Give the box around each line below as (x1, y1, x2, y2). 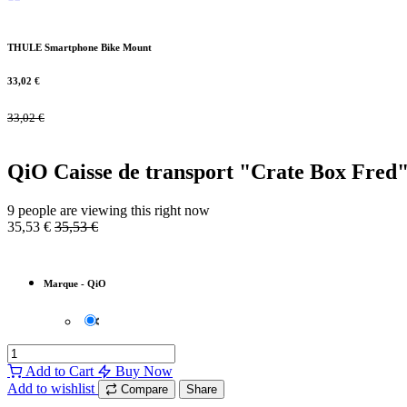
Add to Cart (22, 362, 97, 379)
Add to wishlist (7, 380, 98, 396)
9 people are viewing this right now (7, 202, 210, 218)
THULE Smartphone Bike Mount (7, 42, 152, 54)
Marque (44, 277, 78, 289)
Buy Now (112, 362, 173, 379)
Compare (117, 382, 168, 396)
